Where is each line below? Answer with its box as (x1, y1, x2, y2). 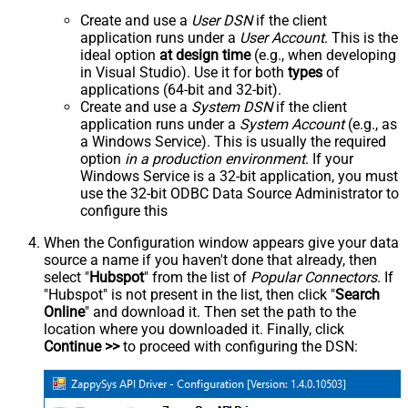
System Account (240, 116, 344, 134)
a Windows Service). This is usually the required (80, 133, 386, 151)
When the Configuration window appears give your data (44, 234, 399, 252)
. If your (305, 150, 353, 168)
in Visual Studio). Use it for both (80, 64, 288, 82)
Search (335, 286, 380, 304)
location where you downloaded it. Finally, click (44, 321, 344, 339)
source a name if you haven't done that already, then (44, 251, 377, 270)
